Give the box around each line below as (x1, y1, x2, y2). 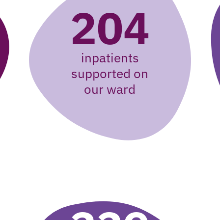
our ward (84, 81, 136, 97)
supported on (71, 65, 149, 82)
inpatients (81, 49, 139, 66)
